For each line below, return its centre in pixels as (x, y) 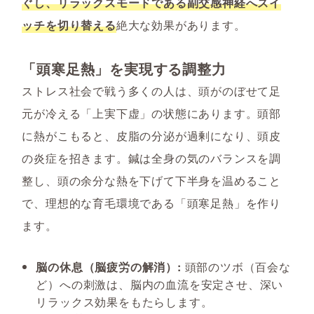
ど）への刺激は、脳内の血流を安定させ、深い (160, 285)
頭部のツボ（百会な (236, 267)
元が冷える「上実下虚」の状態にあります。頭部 (151, 114)
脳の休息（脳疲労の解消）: (109, 267)
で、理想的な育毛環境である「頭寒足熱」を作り (151, 203)
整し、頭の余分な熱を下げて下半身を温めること (151, 181)
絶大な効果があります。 (181, 25)
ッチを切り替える (69, 25)
